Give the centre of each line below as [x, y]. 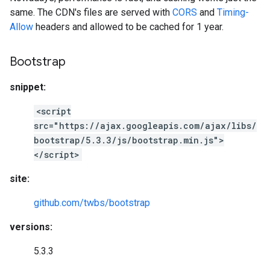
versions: [31, 227]
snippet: [28, 87]
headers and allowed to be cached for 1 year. [128, 27]
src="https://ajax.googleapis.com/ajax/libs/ [145, 126]
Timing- [233, 12]
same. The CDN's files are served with [91, 12]
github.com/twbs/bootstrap [92, 203]
